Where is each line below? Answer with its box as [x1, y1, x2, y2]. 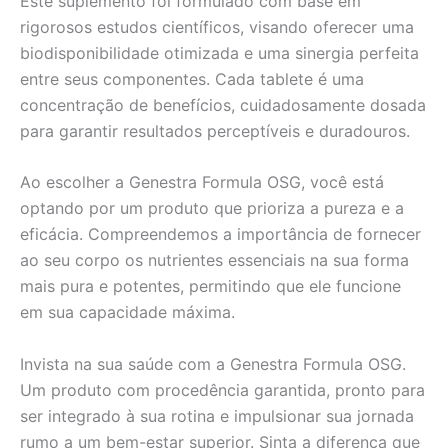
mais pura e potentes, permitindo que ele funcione [20, 276, 401, 297]
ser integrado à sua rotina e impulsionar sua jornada [20, 406, 414, 427]
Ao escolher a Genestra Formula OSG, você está [20, 172, 384, 193]
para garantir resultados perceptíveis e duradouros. [20, 120, 410, 141]
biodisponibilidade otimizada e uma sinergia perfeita [20, 42, 419, 63]
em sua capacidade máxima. [20, 302, 235, 323]
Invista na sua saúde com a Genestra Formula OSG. [20, 354, 406, 375]
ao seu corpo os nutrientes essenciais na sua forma [20, 250, 409, 271]
